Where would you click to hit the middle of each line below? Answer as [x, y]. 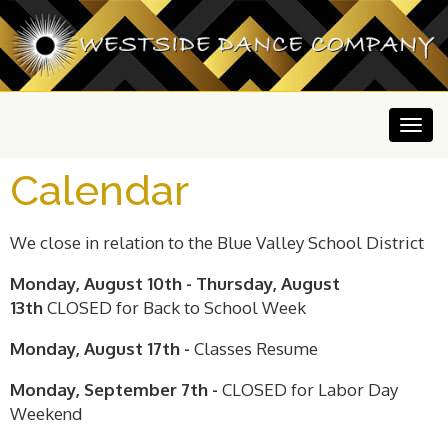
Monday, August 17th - [102, 349]
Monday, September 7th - [114, 390]
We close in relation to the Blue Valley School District [219, 243]
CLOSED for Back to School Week [176, 308]
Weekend [48, 414]
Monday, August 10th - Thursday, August [175, 284]
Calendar [99, 191]
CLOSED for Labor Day [308, 390]
